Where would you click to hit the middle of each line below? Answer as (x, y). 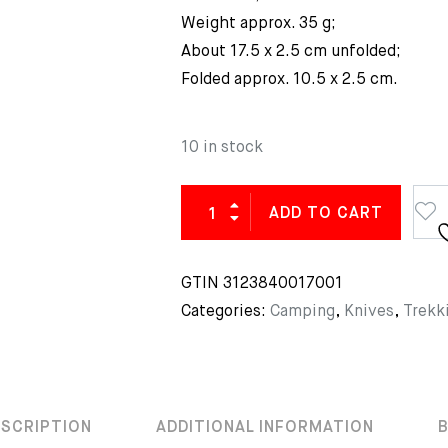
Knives (369, 312)
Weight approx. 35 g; (258, 24)
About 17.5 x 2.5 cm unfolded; (291, 52)
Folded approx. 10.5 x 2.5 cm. (289, 80)
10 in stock (222, 148)
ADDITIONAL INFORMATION (265, 428)
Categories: (225, 312)
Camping (302, 312)
